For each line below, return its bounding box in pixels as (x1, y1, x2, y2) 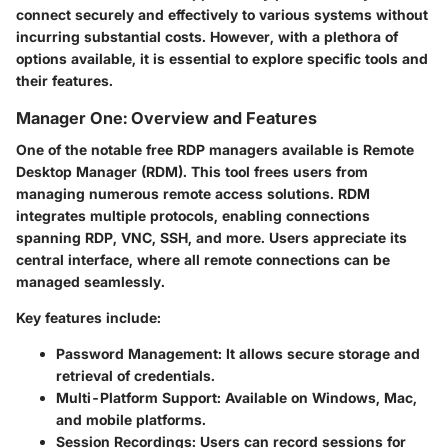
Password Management (56, 345, 218, 363)
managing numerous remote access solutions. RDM (16, 185, 370, 203)
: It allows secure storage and (218, 345, 420, 363)
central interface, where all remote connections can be (16, 251, 390, 269)
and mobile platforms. (56, 411, 206, 429)
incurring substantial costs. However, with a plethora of (16, 28, 398, 46)
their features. (16, 72, 113, 90)
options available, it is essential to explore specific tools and (16, 50, 428, 68)
